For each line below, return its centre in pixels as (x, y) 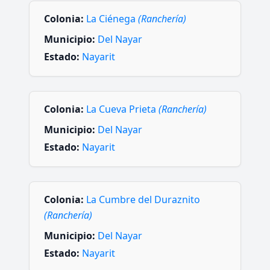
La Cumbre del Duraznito (143, 200)
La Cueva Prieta (122, 109)
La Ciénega (112, 18)
